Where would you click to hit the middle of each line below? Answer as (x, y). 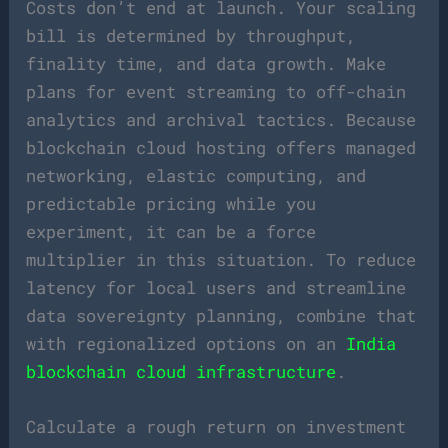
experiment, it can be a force (171, 231)
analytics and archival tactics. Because (221, 119)
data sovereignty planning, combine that (221, 315)
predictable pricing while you (171, 203)
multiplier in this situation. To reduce (221, 259)
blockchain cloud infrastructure (181, 371)
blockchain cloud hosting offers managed (221, 147)
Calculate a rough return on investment (216, 427)
